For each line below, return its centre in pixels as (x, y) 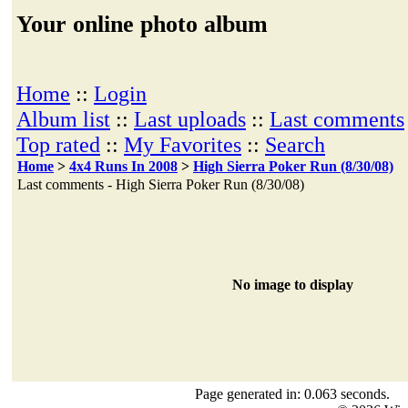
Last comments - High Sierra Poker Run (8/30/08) (161, 184)
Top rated (58, 144)
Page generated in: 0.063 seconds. (292, 394)
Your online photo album (142, 24)
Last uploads (190, 118)
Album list (63, 118)
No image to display (292, 285)
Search (295, 144)
